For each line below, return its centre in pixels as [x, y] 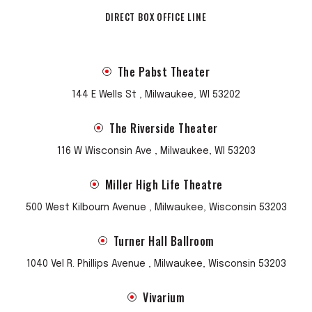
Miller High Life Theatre [164, 185]
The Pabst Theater [164, 72]
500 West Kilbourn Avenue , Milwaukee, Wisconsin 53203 [156, 208]
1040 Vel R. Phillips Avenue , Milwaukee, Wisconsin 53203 [156, 264]
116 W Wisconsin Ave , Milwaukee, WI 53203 [156, 151]
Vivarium [164, 297]
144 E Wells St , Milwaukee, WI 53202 [156, 95]
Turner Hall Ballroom [164, 241]
